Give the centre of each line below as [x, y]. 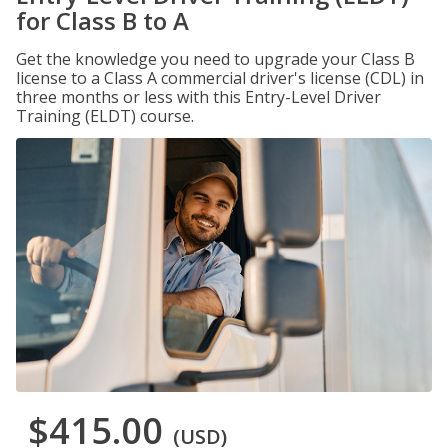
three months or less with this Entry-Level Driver [198, 97]
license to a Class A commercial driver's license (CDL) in [220, 78]
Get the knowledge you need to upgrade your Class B [215, 59]
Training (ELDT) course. [105, 116]
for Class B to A [102, 20]
